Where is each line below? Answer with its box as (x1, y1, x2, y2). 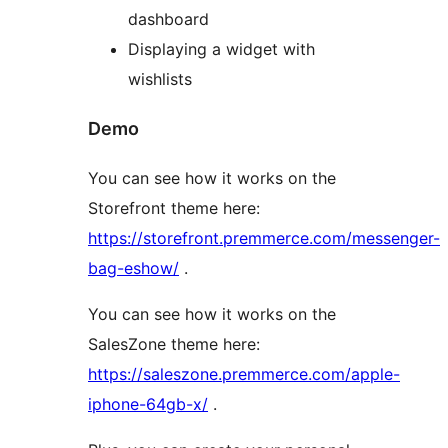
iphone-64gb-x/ (88, 393, 208, 414)
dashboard (128, 8, 209, 29)
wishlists (128, 68, 192, 89)
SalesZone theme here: (88, 333, 260, 354)
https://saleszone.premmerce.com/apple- (88, 363, 400, 384)
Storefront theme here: (88, 197, 260, 218)
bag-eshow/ (88, 257, 179, 278)
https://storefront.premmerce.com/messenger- (88, 227, 440, 248)
